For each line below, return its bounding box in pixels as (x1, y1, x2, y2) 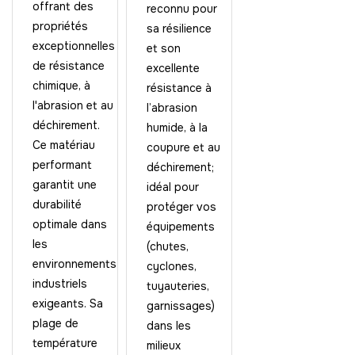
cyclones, (146, 259, 197, 273)
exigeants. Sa (32, 296, 103, 311)
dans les (146, 319, 191, 333)
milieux (146, 338, 181, 353)
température (32, 336, 97, 350)
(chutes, (146, 239, 189, 254)
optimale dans (32, 217, 107, 231)
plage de (32, 316, 78, 330)
